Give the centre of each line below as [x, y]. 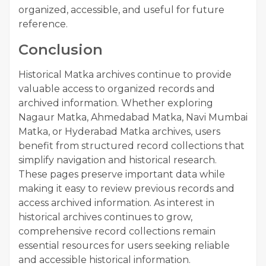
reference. [43, 24]
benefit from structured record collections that [132, 146]
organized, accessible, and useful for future [121, 10]
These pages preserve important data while [122, 175]
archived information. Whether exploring [116, 103]
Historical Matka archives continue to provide [125, 75]
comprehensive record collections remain [117, 232]
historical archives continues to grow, [105, 217]
